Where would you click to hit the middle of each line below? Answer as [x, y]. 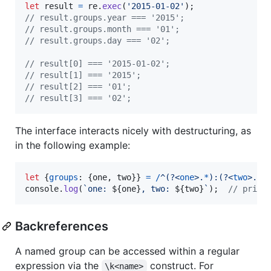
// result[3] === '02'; [78, 98]
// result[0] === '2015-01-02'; [97, 63]
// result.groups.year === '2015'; [105, 17]
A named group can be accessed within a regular [127, 251]
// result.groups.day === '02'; [97, 40]
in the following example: [73, 145]
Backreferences [62, 226]
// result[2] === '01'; [78, 86]
